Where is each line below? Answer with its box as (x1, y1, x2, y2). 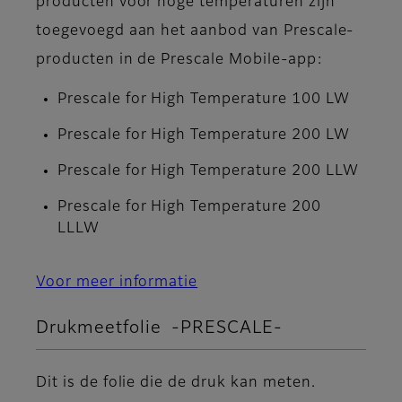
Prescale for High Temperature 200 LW (57, 128, 350, 144)
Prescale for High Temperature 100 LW (57, 92, 350, 108)
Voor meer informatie (36, 275, 198, 291)
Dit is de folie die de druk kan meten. (36, 376, 316, 391)
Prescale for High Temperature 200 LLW (57, 164, 359, 179)
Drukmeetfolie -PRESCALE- (36, 319, 283, 337)
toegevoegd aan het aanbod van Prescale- (36, 24, 354, 39)
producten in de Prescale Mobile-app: (36, 53, 323, 68)
